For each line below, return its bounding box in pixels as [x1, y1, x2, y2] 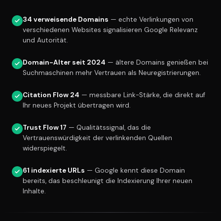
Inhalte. [23, 187, 46, 196]
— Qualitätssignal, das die [67, 123, 151, 132]
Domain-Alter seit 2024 [23, 58, 106, 67]
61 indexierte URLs [23, 166, 85, 175]
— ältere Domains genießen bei [106, 58, 208, 67]
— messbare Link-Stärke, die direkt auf [79, 91, 205, 100]
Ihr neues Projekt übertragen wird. [23, 101, 131, 110]
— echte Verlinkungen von [109, 15, 193, 24]
